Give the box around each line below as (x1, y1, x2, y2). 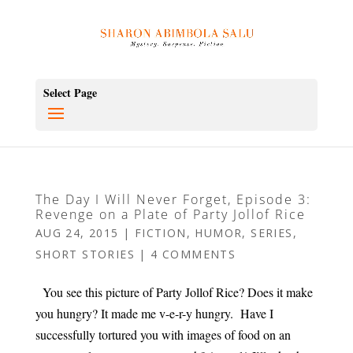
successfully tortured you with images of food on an (35, 326, 291, 343)
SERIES (251, 225, 293, 240)
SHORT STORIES (35, 247, 135, 262)
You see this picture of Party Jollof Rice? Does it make (35, 284, 313, 300)
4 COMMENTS (150, 247, 236, 262)
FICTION (134, 225, 187, 240)
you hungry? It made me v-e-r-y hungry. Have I (35, 305, 273, 321)
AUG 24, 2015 (35, 225, 119, 240)
